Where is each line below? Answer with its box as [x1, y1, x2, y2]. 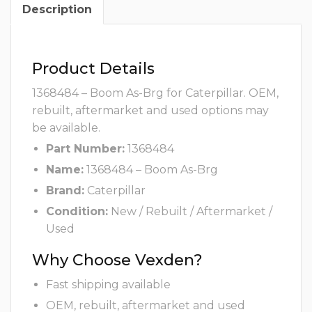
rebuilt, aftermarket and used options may [32, 104, 269, 118]
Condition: [46, 205, 108, 219]
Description [22, 3, 92, 17]
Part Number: [46, 142, 125, 156]
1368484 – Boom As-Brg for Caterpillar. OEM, [32, 86, 279, 100]
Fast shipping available [46, 278, 171, 292]
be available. [32, 121, 100, 135]
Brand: [46, 184, 84, 198]
